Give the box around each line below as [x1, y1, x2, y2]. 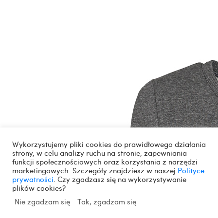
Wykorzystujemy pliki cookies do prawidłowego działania [12, 139, 206, 149]
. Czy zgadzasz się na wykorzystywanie [54, 174, 186, 184]
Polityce [178, 165, 204, 175]
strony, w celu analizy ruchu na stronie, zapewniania [12, 148, 187, 158]
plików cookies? [12, 183, 66, 193]
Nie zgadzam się [15, 197, 70, 206]
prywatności [12, 174, 54, 184]
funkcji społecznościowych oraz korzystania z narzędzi [12, 157, 198, 166]
